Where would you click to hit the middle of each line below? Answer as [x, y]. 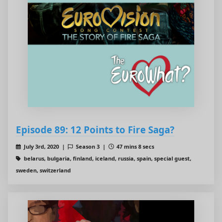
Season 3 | [91, 147]
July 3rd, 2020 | [45, 147]
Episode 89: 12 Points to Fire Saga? [95, 130]
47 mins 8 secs [135, 147]
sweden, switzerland [43, 170]
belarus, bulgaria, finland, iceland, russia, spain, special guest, [107, 159]
